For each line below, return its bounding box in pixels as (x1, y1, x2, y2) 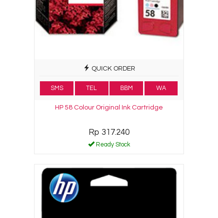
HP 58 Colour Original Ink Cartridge (55, 104, 163, 111)
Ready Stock (94, 141, 130, 148)
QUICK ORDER (90, 65, 135, 72)
